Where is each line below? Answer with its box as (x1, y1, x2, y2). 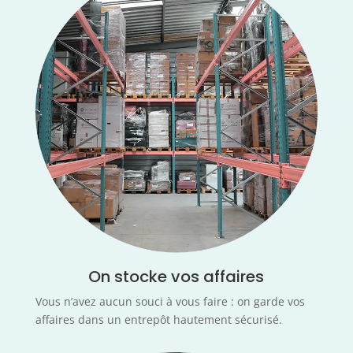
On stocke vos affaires (88, 266, 265, 288)
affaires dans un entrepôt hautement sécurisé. (35, 312, 282, 328)
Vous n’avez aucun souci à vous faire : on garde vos (35, 294, 305, 310)
